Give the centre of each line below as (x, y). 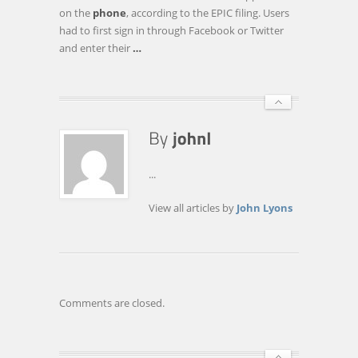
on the (76, 13)
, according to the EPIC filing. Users (208, 13)
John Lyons (265, 208)
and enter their (96, 48)
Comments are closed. (112, 303)
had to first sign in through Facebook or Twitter (171, 30)
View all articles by (193, 208)
